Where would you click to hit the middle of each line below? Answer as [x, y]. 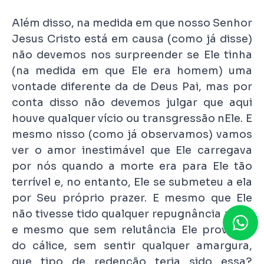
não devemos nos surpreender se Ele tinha [132, 55]
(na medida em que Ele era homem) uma [132, 70]
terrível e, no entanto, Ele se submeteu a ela [132, 182]
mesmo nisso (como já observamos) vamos [132, 134]
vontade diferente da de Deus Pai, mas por [132, 86]
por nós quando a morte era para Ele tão [132, 166]
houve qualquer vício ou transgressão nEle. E [132, 118]
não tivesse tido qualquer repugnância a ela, [132, 214]
